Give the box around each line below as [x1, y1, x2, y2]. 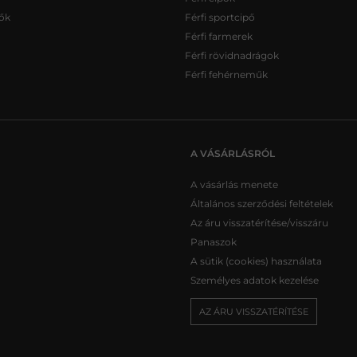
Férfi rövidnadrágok [185, 49, 279, 61]
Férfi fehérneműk [185, 68, 268, 80]
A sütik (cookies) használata [190, 254, 322, 267]
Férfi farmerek [185, 29, 253, 42]
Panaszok [190, 235, 237, 248]
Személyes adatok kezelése [190, 273, 319, 286]
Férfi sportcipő [185, 10, 255, 23]
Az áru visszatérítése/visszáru [190, 216, 328, 229]
